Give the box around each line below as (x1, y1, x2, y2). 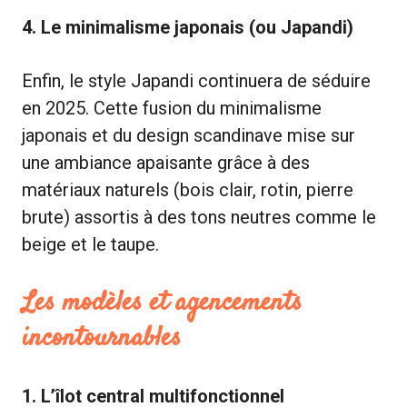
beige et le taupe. (22, 233, 159, 255)
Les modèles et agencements (22, 283, 303, 323)
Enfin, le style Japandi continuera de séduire (22, 69, 371, 92)
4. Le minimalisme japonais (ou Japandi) (22, 15, 353, 38)
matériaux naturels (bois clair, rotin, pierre (22, 178, 353, 201)
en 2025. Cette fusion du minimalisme (22, 96, 322, 119)
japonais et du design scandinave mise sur (22, 124, 355, 146)
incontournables (22, 318, 182, 358)
